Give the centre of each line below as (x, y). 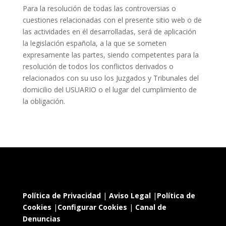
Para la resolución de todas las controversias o (99, 8)
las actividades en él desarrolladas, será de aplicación (109, 32)
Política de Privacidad (62, 196)
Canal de (151, 207)
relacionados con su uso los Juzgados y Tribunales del (110, 78)
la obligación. (44, 101)
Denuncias (41, 219)
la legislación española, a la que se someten (94, 43)
